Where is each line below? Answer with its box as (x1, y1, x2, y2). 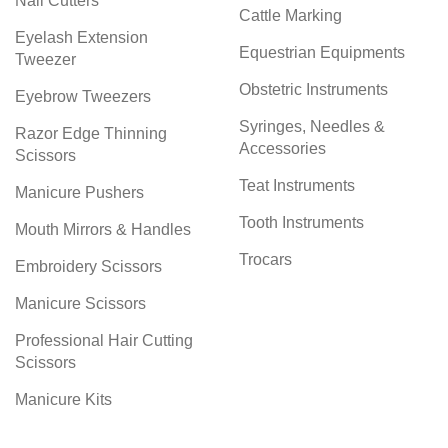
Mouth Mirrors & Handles (15, 221, 191, 239)
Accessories (239, 140, 326, 158)
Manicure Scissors (15, 295, 146, 313)
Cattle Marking (239, 7, 342, 25)
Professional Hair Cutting (15, 332, 193, 350)
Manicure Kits (15, 391, 112, 409)
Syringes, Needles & (239, 118, 385, 136)
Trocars (239, 251, 292, 269)
